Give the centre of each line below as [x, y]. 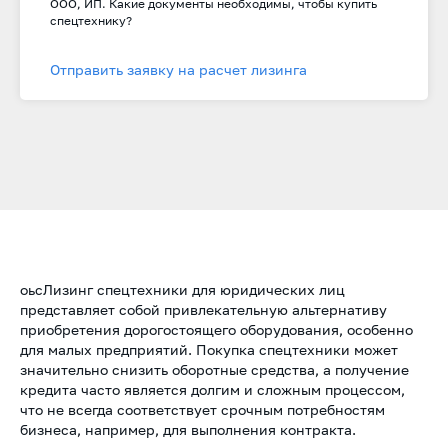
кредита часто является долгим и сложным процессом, [212, 389]
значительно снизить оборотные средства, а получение [214, 369]
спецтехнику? [91, 20]
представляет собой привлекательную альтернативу [203, 309]
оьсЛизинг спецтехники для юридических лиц [182, 289]
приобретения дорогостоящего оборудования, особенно [216, 329]
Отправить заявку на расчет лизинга [178, 69]
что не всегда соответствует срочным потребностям [202, 409]
